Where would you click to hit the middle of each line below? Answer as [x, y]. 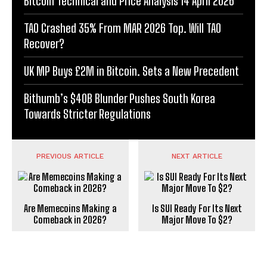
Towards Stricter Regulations [87, 114]
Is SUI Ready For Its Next [197, 208]
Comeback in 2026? [70, 219]
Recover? [44, 43]
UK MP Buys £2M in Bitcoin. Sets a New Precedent [131, 71]
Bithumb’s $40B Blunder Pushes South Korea [119, 98]
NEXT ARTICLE [197, 156]
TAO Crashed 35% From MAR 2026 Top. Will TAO [122, 28]
